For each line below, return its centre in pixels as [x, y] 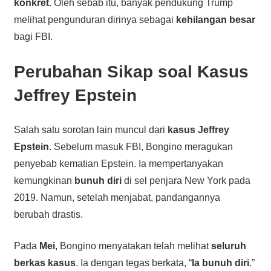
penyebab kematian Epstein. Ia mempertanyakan [118, 163]
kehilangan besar [215, 19]
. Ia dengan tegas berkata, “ [133, 263]
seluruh [228, 246]
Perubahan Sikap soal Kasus [131, 71]
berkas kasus [44, 263]
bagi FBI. [33, 36]
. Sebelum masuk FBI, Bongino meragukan [141, 146]
